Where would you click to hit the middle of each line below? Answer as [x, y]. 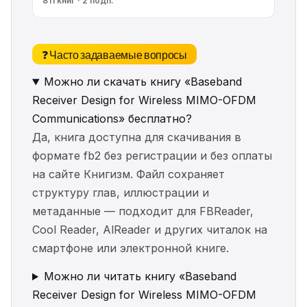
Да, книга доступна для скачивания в [137, 137]
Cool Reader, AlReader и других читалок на [150, 230]
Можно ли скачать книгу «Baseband [143, 82]
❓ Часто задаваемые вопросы [114, 54]
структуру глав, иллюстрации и [121, 193]
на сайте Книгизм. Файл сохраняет [128, 174]
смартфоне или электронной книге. [131, 248]
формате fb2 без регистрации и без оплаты [152, 156]
